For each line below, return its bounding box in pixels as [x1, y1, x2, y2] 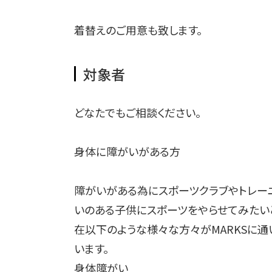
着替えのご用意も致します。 [74, 21, 202, 38]
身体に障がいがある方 [74, 143, 180, 159]
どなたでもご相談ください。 [74, 104, 201, 120]
